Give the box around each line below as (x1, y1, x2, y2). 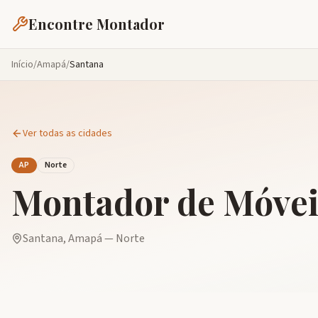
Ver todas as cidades (23, 126, 112, 141)
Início (11, 57, 33, 72)
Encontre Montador (28, 14, 165, 33)
